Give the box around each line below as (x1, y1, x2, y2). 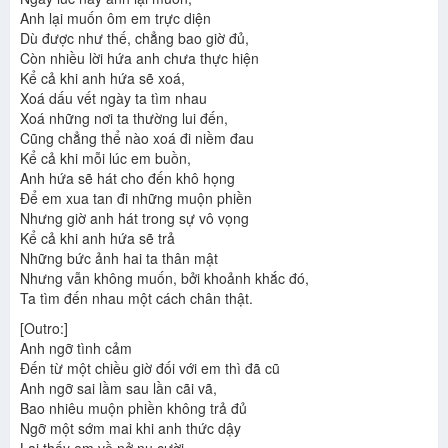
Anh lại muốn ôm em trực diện (20, 8, 211, 29)
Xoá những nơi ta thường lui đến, (20, 108, 228, 129)
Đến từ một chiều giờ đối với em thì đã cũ (20, 358, 280, 379)
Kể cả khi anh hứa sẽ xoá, (20, 68, 185, 89)
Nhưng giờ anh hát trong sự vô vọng (20, 208, 249, 229)
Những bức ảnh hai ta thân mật (20, 248, 218, 269)
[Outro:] (20, 318, 68, 339)
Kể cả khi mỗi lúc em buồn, (20, 148, 191, 169)
